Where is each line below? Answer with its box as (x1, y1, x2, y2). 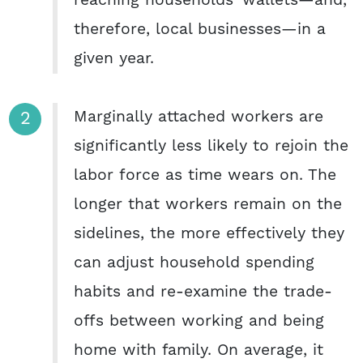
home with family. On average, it (74, 340, 323, 361)
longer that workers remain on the (74, 194, 342, 215)
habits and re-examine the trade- (74, 281, 332, 302)
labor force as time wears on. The (74, 164, 336, 186)
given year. (74, 48, 154, 69)
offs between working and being (74, 310, 324, 331)
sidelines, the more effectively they (74, 223, 344, 244)
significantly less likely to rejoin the (74, 135, 348, 156)
